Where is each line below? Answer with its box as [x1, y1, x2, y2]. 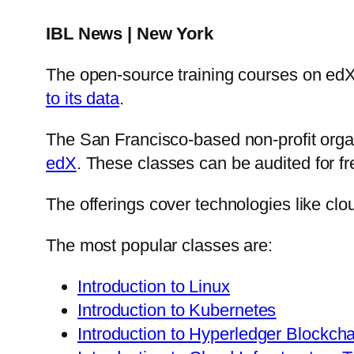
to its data [46, 88, 119, 108]
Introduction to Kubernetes [77, 299, 277, 320]
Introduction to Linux [77, 276, 230, 296]
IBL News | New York [46, 23, 214, 43]
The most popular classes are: [46, 235, 273, 255]
